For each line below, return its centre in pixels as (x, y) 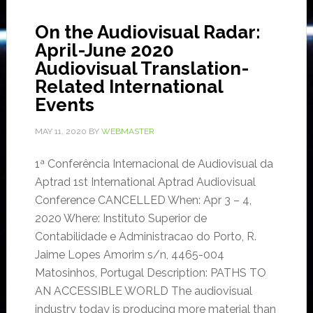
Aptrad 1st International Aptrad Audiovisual (145, 182)
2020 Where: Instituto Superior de (121, 219)
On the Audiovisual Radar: (147, 32)
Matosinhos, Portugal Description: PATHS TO (150, 273)
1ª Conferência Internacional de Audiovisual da (154, 164)
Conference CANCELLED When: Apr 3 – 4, (143, 201)
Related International (129, 87)
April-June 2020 (104, 51)
